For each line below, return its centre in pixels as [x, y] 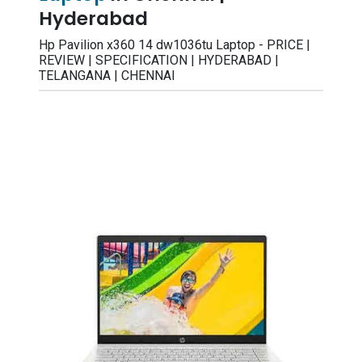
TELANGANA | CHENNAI [107, 76]
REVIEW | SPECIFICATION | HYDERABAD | [159, 60]
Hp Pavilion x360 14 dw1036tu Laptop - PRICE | [175, 45]
